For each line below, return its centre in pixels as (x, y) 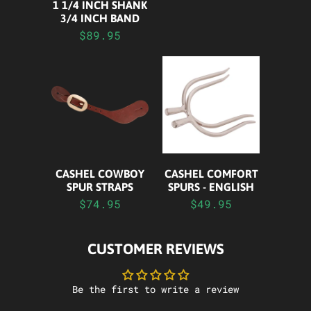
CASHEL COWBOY (100, 173)
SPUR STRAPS (100, 186)
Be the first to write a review (155, 289)
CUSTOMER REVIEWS (155, 248)
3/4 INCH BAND (100, 18)
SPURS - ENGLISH (211, 186)
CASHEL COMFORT (211, 173)
